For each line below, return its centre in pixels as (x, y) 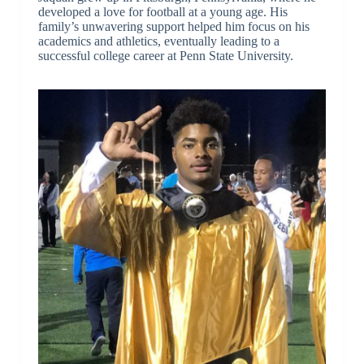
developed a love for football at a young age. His (162, 11)
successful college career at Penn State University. (165, 55)
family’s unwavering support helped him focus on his (173, 26)
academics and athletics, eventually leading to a (158, 41)
